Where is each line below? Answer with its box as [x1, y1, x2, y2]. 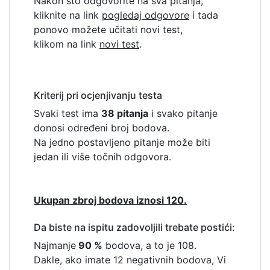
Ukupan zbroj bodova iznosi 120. [34, 194, 187, 207]
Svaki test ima [34, 107, 101, 120]
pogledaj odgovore [102, 9, 189, 22]
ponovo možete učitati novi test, [34, 24, 183, 36]
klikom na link [34, 38, 99, 51]
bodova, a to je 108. [102, 239, 196, 252]
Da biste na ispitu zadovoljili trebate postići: [34, 221, 235, 234]
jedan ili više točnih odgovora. [34, 151, 171, 163]
